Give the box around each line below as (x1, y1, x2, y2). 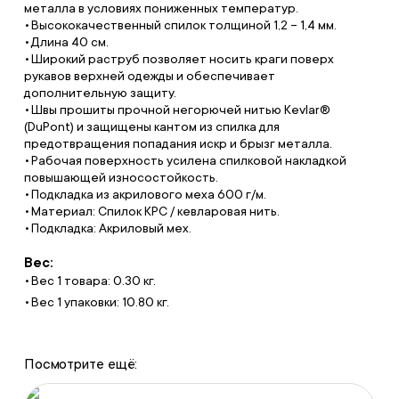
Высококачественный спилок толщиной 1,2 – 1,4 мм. (30, 18, 337, 32)
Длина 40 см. (30, 35, 109, 49)
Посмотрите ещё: (23, 356, 138, 372)
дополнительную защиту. (23, 85, 176, 100)
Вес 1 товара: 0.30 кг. (30, 273, 156, 288)
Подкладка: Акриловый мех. (30, 221, 191, 235)
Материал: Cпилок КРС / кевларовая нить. (30, 204, 280, 218)
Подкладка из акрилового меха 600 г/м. (30, 187, 266, 201)
